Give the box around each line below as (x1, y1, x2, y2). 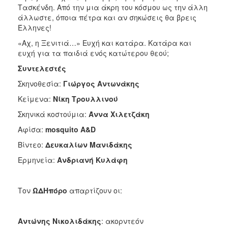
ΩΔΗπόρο (33, 185, 67, 195)
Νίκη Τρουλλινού (53, 93, 118, 104)
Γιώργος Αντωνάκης (63, 78, 139, 89)
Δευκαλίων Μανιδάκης (45, 139, 132, 150)
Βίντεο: (18, 139, 45, 150)
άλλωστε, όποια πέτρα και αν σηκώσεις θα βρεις (18, 12, 196, 22)
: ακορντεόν (101, 215, 144, 226)
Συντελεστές (18, 63, 66, 73)
